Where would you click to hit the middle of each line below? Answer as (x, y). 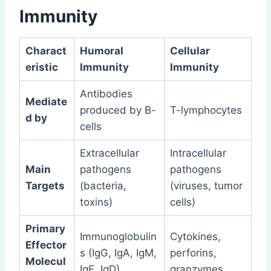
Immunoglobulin (118, 236)
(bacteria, (103, 185)
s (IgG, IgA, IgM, (118, 253)
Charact (46, 51)
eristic (41, 67)
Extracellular (109, 153)
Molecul (45, 261)
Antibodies (106, 93)
